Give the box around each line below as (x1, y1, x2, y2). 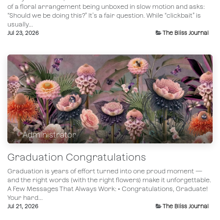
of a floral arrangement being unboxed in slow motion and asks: (7, 3, 205, 10)
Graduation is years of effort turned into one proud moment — (7, 167, 202, 175)
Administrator (23, 130, 77, 139)
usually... (7, 21, 33, 28)
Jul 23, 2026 (7, 29, 39, 36)
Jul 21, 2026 (7, 203, 38, 210)
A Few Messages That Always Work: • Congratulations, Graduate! (7, 185, 208, 193)
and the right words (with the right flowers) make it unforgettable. (7, 176, 211, 184)
